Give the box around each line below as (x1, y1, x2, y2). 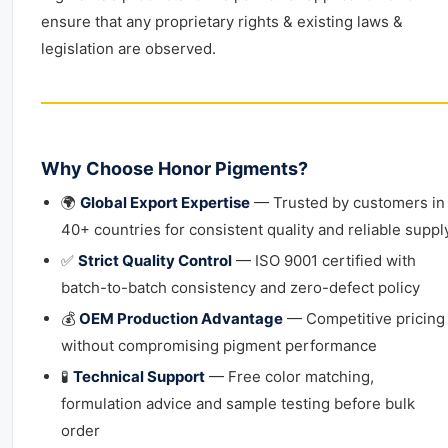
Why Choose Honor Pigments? (41, 158, 308, 179)
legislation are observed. (41, 39, 216, 58)
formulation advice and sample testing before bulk (61, 394, 415, 413)
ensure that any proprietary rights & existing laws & (41, 12, 403, 31)
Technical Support (73, 367, 205, 386)
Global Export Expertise (80, 193, 250, 212)
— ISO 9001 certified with (232, 251, 416, 270)
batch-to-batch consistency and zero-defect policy (61, 278, 420, 297)
